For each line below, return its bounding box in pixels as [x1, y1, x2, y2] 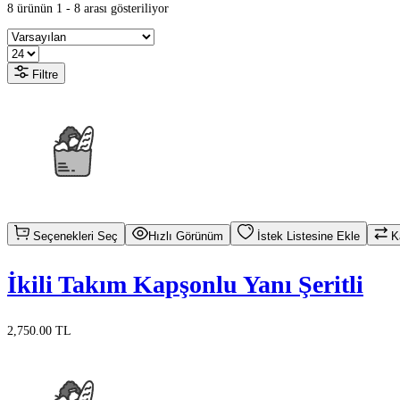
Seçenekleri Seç [29, 229, 118, 243]
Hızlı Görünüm [148, 229, 223, 243]
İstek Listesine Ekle [254, 229, 360, 243]
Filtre [29, 67, 58, 81]
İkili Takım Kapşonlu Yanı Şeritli [7, 270, 363, 298]
